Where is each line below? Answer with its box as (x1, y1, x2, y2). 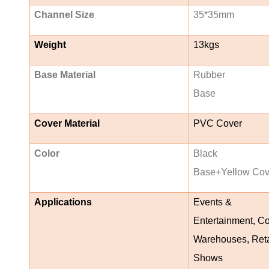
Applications (34, 196, 92, 207)
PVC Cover (193, 118, 243, 128)
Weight (34, 39, 67, 50)
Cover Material (34, 118, 100, 128)
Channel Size (34, 9, 95, 20)
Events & (193, 196, 232, 207)
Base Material (34, 69, 96, 80)
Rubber (193, 69, 226, 80)
